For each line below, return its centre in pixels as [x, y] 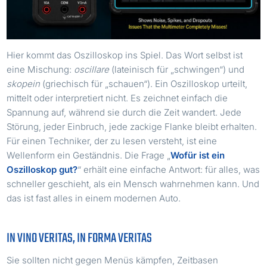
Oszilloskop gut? [42, 170]
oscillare [92, 70]
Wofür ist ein [198, 156]
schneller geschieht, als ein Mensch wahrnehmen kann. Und [133, 184]
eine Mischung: [41, 70]
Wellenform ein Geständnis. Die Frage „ [89, 156]
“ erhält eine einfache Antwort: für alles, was [169, 170]
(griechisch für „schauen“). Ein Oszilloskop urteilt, [144, 84]
